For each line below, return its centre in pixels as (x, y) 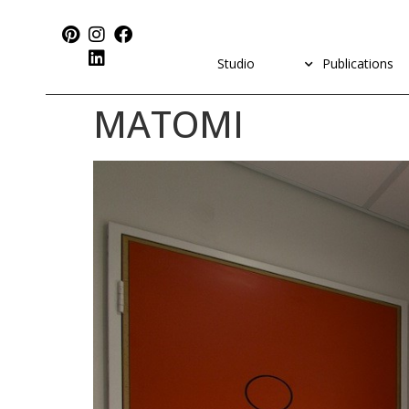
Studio (236, 63)
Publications (357, 63)
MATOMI (168, 124)
